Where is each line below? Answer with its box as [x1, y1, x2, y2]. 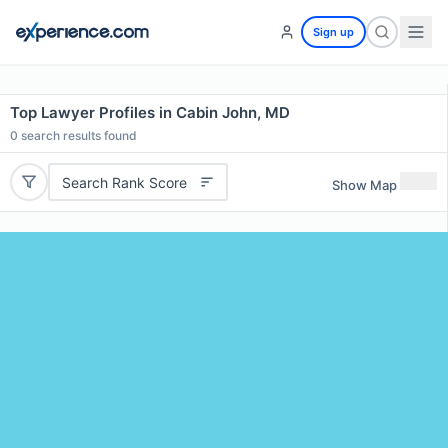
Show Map [332, 176, 397, 193]
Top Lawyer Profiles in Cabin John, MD [10, 103, 290, 122]
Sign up [313, 25, 354, 39]
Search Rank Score [61, 173, 187, 191]
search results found [18, 128, 137, 143]
